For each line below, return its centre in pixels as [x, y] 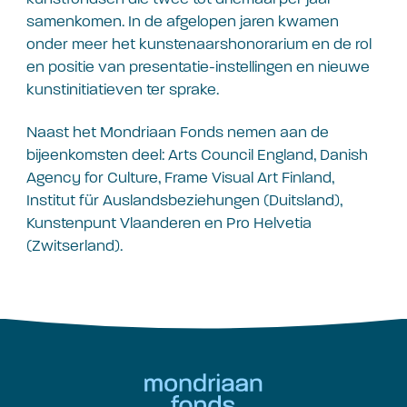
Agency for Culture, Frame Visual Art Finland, [180, 178]
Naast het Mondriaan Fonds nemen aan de [178, 132]
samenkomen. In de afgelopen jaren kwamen [183, 21]
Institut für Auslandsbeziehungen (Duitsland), [184, 200]
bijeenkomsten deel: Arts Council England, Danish [197, 155]
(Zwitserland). [74, 246]
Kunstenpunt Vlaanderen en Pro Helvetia [169, 223]
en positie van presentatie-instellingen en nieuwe [198, 66]
